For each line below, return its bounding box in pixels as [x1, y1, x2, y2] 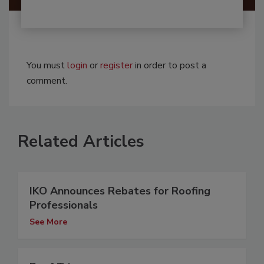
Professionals [29, 197, 98, 212]
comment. [27, 74, 67, 87]
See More [29, 216, 67, 227]
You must [27, 58, 67, 72]
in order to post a [133, 58, 206, 72]
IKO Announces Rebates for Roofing [29, 183, 210, 198]
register [100, 58, 133, 72]
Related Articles [18, 130, 144, 153]
